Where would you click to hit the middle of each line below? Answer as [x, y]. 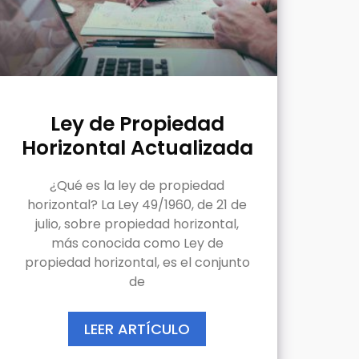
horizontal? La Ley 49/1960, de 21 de [137, 204]
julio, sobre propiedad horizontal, [137, 224]
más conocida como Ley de [137, 243]
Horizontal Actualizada [137, 147]
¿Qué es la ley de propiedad [137, 185]
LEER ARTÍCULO [137, 329]
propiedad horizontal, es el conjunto [137, 262]
